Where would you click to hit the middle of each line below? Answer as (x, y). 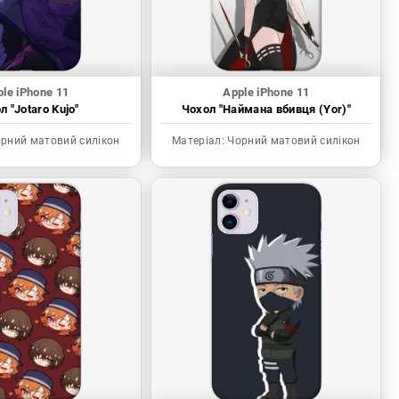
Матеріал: (199, 141)
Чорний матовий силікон (293, 141)
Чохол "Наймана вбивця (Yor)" (266, 110)
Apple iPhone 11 (266, 93)
